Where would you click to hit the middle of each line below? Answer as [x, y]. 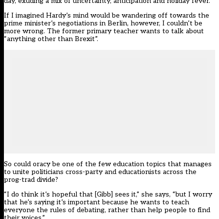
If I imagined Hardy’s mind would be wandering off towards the [107, 16]
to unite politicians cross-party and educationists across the [100, 172]
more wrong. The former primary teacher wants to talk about [104, 31]
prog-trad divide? [31, 180]
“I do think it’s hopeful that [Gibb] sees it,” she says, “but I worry [108, 195]
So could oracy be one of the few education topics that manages [108, 164]
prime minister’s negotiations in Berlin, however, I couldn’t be [103, 23]
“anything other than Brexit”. [51, 39]
